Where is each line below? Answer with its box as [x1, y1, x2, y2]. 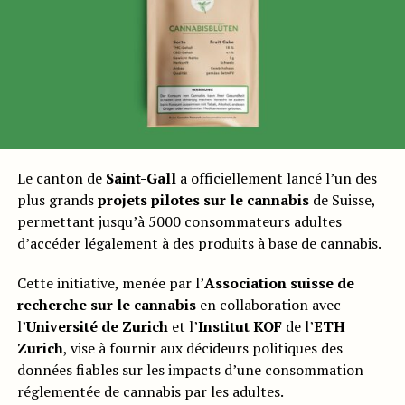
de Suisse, [308, 190, 375, 211]
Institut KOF [197, 316, 282, 337]
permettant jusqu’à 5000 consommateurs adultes [16, 212, 342, 232]
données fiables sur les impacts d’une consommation [16, 360, 363, 381]
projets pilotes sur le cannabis [97, 190, 309, 211]
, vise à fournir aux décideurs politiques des [62, 338, 343, 359]
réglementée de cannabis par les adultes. [16, 381, 284, 402]
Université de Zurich [25, 316, 168, 337]
